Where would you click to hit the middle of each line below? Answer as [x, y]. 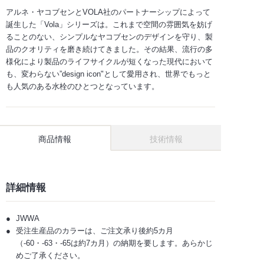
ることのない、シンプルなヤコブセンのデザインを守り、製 [109, 37]
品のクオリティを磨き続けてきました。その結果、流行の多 [109, 49]
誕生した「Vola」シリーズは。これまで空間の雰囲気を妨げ [109, 24]
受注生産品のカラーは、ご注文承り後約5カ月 [95, 230]
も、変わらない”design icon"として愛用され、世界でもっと [108, 74]
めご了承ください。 [50, 255]
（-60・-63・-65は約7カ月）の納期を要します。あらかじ [114, 243]
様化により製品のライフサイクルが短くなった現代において [109, 61]
